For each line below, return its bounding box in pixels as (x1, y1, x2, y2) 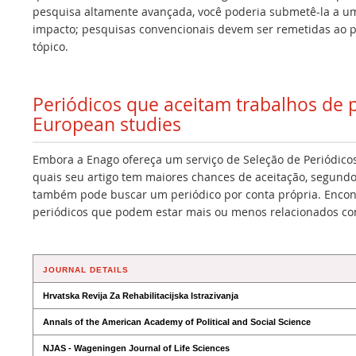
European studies (33, 111, 181, 137)
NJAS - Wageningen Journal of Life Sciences (43, 342, 230, 353)
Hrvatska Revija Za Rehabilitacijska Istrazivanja (43, 290, 238, 300)
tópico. (33, 38, 68, 54)
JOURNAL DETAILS (43, 265, 129, 274)
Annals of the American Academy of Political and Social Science (43, 316, 311, 327)
